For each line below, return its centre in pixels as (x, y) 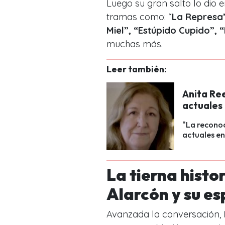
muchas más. (135, 44)
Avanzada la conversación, (165, 214)
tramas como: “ (139, 17)
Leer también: (137, 69)
